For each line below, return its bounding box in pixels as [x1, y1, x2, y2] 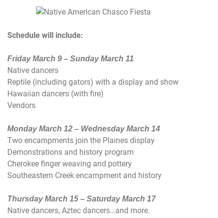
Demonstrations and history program [7, 147, 134, 157]
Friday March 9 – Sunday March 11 [7, 54, 134, 63]
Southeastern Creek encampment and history [7, 170, 162, 180]
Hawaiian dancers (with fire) [7, 89, 104, 98]
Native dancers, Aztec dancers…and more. [7, 205, 150, 215]
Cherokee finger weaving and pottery [7, 159, 132, 168]
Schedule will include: [7, 30, 83, 40]
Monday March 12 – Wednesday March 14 [7, 124, 160, 133]
